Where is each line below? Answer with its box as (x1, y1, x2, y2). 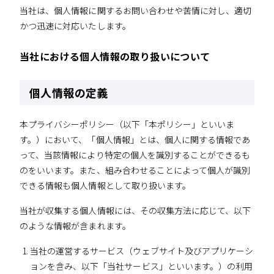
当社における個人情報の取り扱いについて (20, 48, 210, 64)
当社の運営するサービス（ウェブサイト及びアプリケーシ (29, 245, 254, 257)
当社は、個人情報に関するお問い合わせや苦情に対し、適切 (20, 4, 252, 17)
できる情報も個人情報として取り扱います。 (20, 179, 191, 192)
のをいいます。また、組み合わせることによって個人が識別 (20, 164, 251, 177)
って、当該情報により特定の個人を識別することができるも (20, 149, 251, 161)
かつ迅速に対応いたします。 (20, 19, 131, 32)
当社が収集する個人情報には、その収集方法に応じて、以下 (20, 204, 251, 217)
